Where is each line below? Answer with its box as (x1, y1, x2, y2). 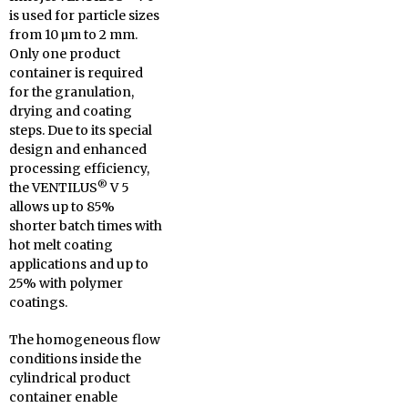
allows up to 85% (9, 199, 115, 216)
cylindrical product (9, 370, 130, 387)
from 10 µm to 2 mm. (9, 26, 138, 44)
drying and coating (9, 103, 132, 120)
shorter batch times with (9, 218, 162, 235)
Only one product (9, 46, 120, 63)
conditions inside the (9, 351, 141, 368)
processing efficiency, (9, 160, 149, 178)
